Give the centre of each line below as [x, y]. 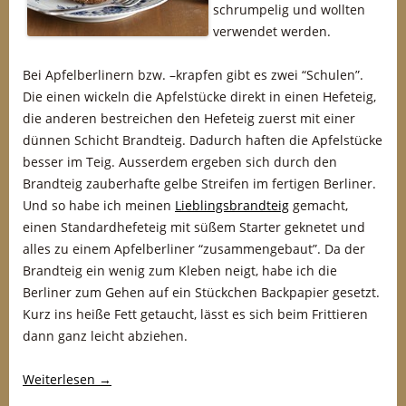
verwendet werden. [272, 31]
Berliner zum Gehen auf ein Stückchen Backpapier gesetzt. [201, 292]
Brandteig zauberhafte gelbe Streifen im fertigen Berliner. [199, 184]
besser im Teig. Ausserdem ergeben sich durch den [180, 162]
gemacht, [319, 205]
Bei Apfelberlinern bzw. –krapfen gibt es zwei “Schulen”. [193, 75]
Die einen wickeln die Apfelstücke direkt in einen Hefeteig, [199, 97]
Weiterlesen [61, 379]
